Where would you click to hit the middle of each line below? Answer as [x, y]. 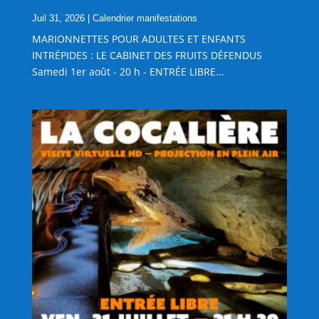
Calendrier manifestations [145, 19]
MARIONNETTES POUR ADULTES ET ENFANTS [138, 39]
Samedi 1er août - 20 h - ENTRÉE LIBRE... [128, 72]
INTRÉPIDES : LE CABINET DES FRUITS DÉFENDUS [147, 56]
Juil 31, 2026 [58, 19]
